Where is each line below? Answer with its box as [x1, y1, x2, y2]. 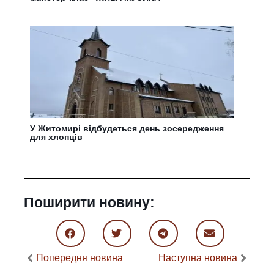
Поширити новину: [24, 194, 155, 210]
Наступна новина [158, 252, 237, 263]
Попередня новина [36, 252, 124, 263]
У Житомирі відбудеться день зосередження [30, 123, 224, 133]
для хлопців [30, 131, 83, 142]
